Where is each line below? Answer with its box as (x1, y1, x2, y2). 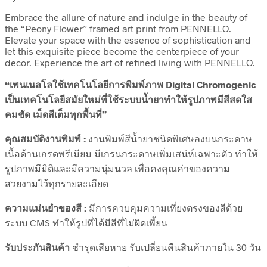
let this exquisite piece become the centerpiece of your (5, 45, 239, 57)
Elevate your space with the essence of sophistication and (5, 34, 251, 46)
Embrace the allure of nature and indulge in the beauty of (5, 11, 247, 23)
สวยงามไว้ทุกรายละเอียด (5, 178, 108, 190)
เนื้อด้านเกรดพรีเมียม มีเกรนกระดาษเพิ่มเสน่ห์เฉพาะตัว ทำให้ (5, 148, 258, 160)
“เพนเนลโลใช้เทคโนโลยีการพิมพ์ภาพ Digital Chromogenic (5, 79, 256, 91)
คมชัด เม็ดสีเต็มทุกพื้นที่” (5, 108, 107, 120)
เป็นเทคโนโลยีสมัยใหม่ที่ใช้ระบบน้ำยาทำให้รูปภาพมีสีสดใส (5, 94, 252, 105)
